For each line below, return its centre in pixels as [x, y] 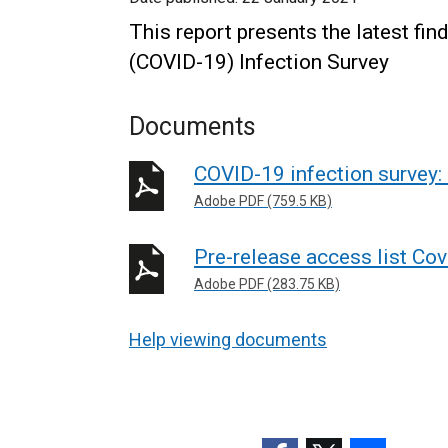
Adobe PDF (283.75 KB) [267, 283]
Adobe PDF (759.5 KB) [263, 201]
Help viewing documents [228, 339]
